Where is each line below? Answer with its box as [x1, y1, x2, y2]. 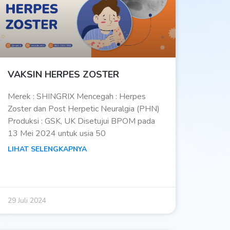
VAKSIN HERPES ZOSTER [7, 68, 119, 81]
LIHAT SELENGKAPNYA [7, 144, 87, 155]
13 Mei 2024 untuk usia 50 [7, 128, 106, 140]
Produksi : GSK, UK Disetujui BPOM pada [7, 116, 155, 127]
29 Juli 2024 [7, 196, 46, 206]
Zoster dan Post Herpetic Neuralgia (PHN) [7, 103, 160, 115]
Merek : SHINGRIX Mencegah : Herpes [7, 91, 146, 103]
